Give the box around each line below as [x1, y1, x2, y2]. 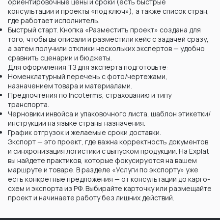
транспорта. [8, 100, 49, 110]
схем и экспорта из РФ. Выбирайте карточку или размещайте [8, 184, 212, 193]
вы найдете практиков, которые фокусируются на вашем [8, 156, 197, 165]
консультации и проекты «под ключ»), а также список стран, [8, 6, 209, 16]
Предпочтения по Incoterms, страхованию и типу [8, 90, 171, 100]
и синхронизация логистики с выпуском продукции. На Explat [8, 146, 209, 156]
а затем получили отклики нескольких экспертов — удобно [8, 44, 205, 54]
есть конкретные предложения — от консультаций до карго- [8, 174, 210, 184]
